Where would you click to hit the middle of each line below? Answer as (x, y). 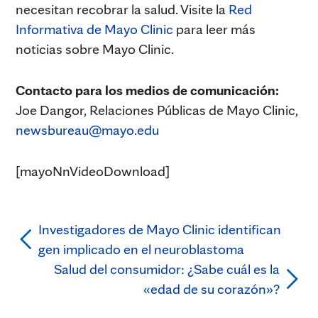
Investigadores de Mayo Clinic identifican (160, 229)
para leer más (214, 29)
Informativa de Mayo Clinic (94, 29)
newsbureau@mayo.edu (87, 130)
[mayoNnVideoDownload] (93, 171)
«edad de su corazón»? (212, 289)
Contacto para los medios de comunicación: (147, 90)
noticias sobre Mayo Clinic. (95, 49)
